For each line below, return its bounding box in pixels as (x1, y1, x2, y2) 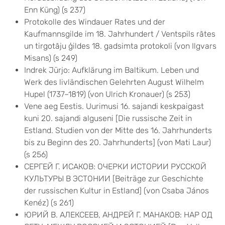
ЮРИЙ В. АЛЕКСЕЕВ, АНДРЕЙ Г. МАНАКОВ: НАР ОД (24, 210, 212, 219)
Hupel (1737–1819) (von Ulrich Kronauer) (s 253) (24, 89, 190, 99)
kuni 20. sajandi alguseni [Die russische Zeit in (24, 114, 192, 123)
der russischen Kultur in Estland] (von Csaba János (24, 186, 209, 195)
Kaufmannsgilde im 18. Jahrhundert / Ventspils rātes (24, 29, 215, 39)
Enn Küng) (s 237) (24, 5, 85, 15)
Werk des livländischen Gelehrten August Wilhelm (24, 77, 204, 87)
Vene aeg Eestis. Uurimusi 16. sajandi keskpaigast (24, 101, 204, 111)
